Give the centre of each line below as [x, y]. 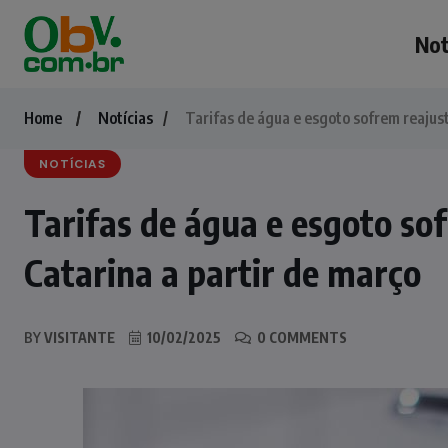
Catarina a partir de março [222, 272]
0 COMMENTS [300, 337]
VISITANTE [78, 337]
